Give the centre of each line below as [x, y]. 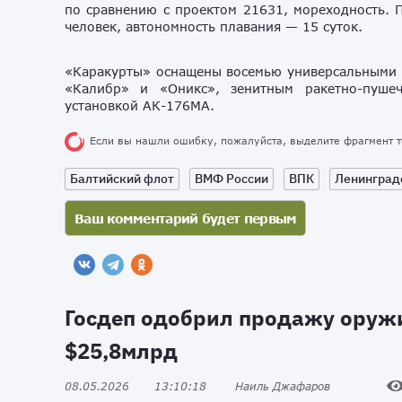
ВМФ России [232, 179]
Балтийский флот [122, 179]
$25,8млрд [121, 351]
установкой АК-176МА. [140, 106]
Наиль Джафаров [283, 386]
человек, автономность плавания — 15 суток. [214, 27]
